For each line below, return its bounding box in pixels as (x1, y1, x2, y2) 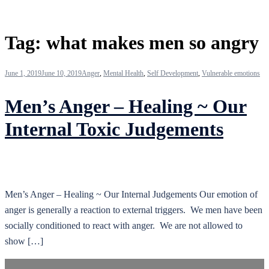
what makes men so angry (46, 32, 259, 54)
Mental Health (103, 68, 144, 77)
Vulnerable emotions (202, 68, 260, 77)
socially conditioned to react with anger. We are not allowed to (5, 220, 243, 231)
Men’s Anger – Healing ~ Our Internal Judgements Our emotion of (5, 189, 258, 199)
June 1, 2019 (5, 68, 41, 77)
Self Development (147, 68, 198, 77)
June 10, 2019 (41, 68, 82, 77)
